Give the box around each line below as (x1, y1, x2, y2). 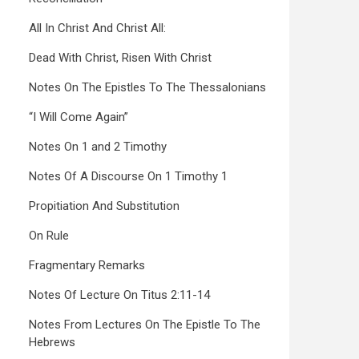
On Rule (29, 228, 69, 243)
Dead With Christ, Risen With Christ (29, 50, 212, 65)
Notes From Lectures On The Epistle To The (29, 317, 260, 332)
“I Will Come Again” (29, 110, 128, 124)
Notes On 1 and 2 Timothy (29, 139, 167, 154)
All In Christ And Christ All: (29, 21, 166, 35)
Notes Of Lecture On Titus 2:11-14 (29, 288, 210, 302)
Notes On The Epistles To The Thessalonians (29, 80, 266, 95)
